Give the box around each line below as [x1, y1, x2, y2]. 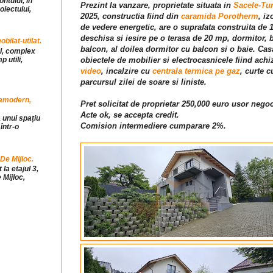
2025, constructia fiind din [80, 12, 181, 21]
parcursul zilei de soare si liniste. [80, 77, 207, 87]
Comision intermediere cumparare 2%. [80, 121, 226, 131]
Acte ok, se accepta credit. [80, 110, 179, 120]
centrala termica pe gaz [152, 66, 240, 76]
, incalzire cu [101, 66, 152, 76]
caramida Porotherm [181, 12, 258, 21]
